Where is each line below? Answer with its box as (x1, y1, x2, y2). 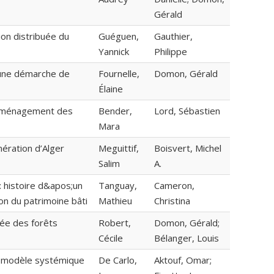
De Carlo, (98, 254, 137, 267)
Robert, (98, 217, 131, 229)
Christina (154, 194, 190, 207)
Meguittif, (98, 142, 139, 155)
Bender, (98, 105, 132, 117)
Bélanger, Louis (154, 232, 219, 245)
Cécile (98, 232, 123, 245)
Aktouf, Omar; (154, 254, 212, 267)
